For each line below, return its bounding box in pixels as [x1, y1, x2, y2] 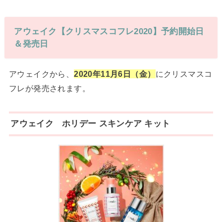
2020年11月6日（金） [74, 69, 156, 79]
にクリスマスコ [155, 69, 213, 79]
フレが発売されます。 [8, 84, 91, 93]
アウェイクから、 [8, 69, 74, 79]
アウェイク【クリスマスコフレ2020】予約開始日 [14, 26, 204, 36]
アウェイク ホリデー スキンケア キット [10, 118, 170, 129]
